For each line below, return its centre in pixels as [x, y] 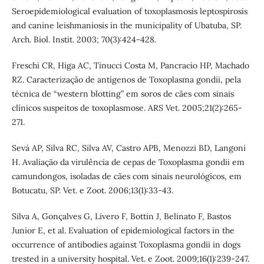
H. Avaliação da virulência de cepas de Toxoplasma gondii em [128, 162]
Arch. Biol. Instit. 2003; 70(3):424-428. [84, 40]
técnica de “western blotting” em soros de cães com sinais [123, 94]
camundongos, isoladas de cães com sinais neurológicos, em [126, 176]
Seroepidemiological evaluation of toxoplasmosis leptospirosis [129, 11]
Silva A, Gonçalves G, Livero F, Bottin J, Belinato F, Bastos [121, 217]
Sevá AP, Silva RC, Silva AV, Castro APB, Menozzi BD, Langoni [128, 148]
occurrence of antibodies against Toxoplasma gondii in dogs [126, 245]
